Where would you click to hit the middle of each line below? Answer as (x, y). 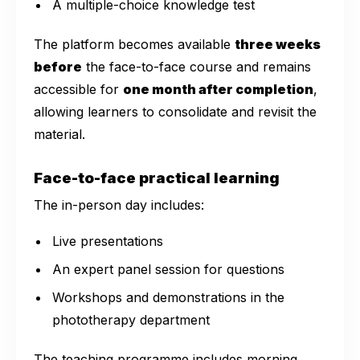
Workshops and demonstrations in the (169, 298)
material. (59, 135)
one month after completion (218, 90)
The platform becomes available (134, 45)
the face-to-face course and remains (196, 67)
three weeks (278, 45)
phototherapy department (131, 320)
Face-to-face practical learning (157, 177)
